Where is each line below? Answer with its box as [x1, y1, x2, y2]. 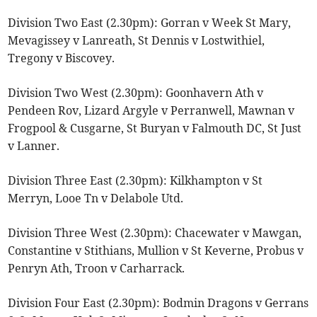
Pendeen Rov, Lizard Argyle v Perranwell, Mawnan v [8, 103, 295, 117]
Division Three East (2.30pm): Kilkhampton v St [8, 173, 263, 188]
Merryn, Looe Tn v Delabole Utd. [8, 190, 184, 205]
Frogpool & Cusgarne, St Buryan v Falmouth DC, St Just [8, 120, 302, 135]
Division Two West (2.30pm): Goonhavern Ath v [8, 85, 264, 100]
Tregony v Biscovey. [8, 50, 115, 65]
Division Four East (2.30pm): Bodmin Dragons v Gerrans [8, 295, 309, 310]
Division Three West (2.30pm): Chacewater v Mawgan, [8, 225, 302, 240]
